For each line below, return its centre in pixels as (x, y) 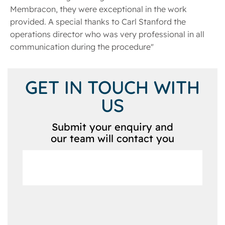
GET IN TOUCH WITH (113, 87)
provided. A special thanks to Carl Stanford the (98, 21)
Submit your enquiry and (113, 127)
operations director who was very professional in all (107, 34)
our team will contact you (113, 138)
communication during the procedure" (82, 46)
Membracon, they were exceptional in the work (98, 9)
